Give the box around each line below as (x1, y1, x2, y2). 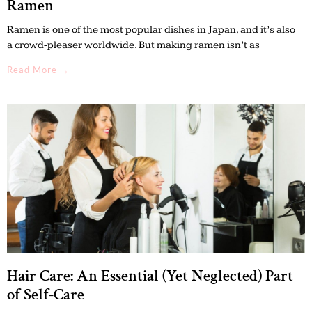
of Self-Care (7, 283, 84, 305)
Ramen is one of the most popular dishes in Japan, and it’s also (7, 23, 295, 36)
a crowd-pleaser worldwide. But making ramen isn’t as (7, 38, 260, 51)
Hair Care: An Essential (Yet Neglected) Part (7, 265, 293, 286)
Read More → (7, 63, 70, 75)
